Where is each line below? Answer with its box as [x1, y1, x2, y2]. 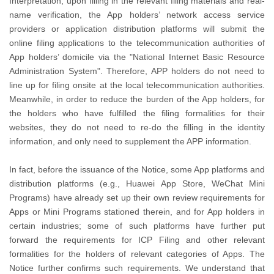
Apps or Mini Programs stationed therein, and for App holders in [9, 207, 265, 217]
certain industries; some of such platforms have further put [9, 221, 265, 231]
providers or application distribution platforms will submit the [9, 24, 265, 34]
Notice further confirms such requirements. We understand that [9, 263, 265, 273]
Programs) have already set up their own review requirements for [9, 193, 265, 202]
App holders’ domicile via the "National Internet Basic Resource [9, 52, 265, 62]
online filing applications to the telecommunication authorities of [9, 38, 265, 48]
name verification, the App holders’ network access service [9, 10, 265, 20]
